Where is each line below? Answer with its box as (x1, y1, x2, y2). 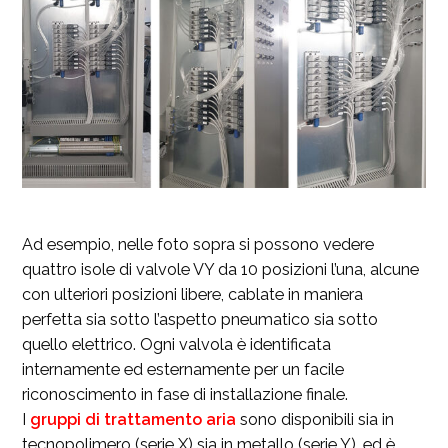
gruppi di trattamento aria (30, 410, 237, 430)
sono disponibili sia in (236, 410, 395, 430)
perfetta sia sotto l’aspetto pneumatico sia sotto (22, 310, 379, 330)
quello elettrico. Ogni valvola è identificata (22, 335, 332, 355)
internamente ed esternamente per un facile (22, 360, 345, 380)
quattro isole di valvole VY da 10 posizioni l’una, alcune (22, 260, 420, 280)
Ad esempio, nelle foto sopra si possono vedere (22, 235, 375, 255)
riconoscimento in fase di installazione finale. (22, 385, 349, 405)
